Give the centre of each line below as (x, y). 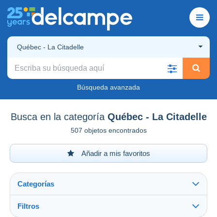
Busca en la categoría (57, 116)
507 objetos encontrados (108, 130)
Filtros (28, 206)
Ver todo (34, 212)
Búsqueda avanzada (108, 87)
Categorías (36, 184)
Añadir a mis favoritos (115, 153)
